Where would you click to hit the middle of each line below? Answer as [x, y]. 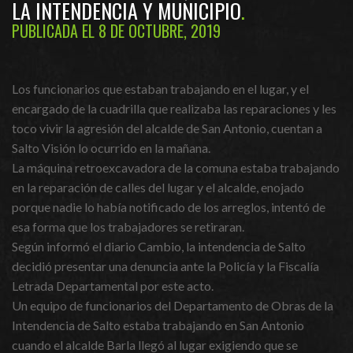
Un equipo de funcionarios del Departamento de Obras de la [173, 305]
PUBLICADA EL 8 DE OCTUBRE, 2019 [116, 31]
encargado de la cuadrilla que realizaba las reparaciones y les [174, 108]
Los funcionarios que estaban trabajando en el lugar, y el [160, 89]
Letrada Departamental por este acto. [113, 286]
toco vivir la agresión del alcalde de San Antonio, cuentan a [167, 128]
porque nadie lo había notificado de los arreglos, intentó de [169, 207]
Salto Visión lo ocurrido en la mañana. [111, 148]
